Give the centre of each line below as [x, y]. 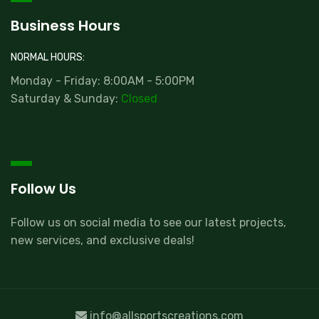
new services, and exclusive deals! [103, 240]
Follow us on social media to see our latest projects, [148, 222]
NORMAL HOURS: [48, 58]
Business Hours [66, 25]
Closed [139, 98]
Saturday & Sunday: [66, 98]
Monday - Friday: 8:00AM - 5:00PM [103, 80]
